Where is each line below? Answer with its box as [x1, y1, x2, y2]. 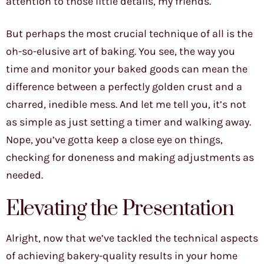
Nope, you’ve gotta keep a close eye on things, [6, 133, 223, 147]
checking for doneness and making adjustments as [6, 151, 254, 164]
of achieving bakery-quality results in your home [6, 249, 237, 263]
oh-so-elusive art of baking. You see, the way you [6, 45, 235, 58]
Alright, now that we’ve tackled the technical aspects [6, 232, 258, 245]
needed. [6, 169, 43, 182]
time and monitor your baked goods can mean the [6, 62, 247, 76]
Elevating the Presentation [6, 196, 234, 223]
